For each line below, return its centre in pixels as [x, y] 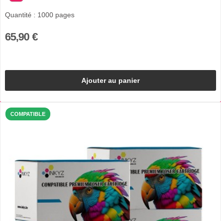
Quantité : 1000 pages [39, 15]
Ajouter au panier [110, 80]
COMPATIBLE [28, 114]
